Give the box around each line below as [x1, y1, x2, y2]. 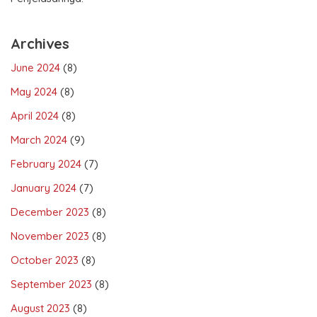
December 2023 [11, 204, 89, 219]
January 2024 [11, 180, 76, 195]
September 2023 [11, 277, 92, 291]
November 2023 [11, 229, 89, 243]
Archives [11, 34, 69, 52]
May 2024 [11, 84, 57, 98]
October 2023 [11, 253, 79, 267]
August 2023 [11, 301, 70, 315]
